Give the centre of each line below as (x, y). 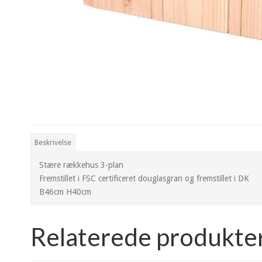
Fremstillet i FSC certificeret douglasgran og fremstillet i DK (144, 178)
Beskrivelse (53, 142)
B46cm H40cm (65, 192)
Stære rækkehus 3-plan (81, 165)
